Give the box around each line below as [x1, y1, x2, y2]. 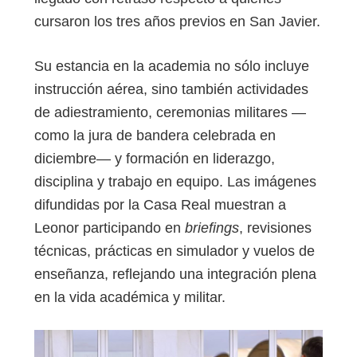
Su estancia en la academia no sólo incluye [34, 57, 309, 74]
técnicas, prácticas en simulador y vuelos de [34, 242, 315, 259]
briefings [185, 219, 239, 236]
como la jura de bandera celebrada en [34, 127, 276, 143]
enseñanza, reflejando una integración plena [34, 265, 316, 282]
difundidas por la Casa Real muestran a [34, 196, 286, 213]
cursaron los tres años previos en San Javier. [34, 14, 320, 30]
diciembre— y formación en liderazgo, [34, 150, 275, 167]
